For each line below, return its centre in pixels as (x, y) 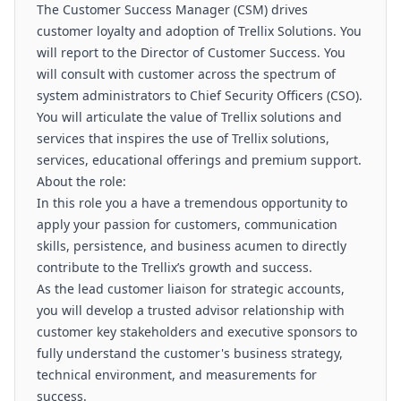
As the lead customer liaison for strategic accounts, (191, 289)
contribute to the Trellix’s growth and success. (175, 267)
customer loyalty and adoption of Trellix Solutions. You (199, 31)
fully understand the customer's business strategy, (190, 353)
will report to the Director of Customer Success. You (191, 52)
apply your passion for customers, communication (187, 224)
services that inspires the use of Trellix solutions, (183, 138)
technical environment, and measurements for (177, 375)
